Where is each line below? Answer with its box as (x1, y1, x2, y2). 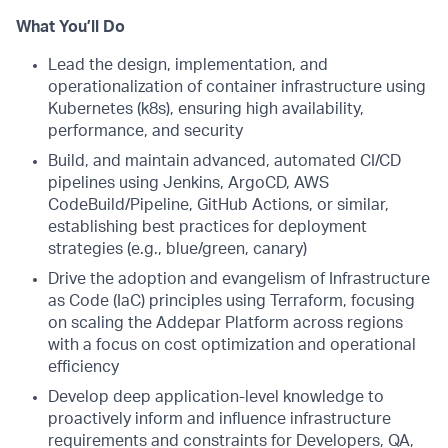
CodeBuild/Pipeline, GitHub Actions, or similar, (48, 197, 389, 213)
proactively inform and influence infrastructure (48, 411, 391, 427)
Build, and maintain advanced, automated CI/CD (48, 153, 401, 169)
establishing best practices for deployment (48, 219, 367, 235)
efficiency (48, 359, 119, 375)
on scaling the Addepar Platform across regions (48, 315, 403, 331)
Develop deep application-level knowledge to (48, 389, 384, 405)
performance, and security (48, 123, 243, 139)
